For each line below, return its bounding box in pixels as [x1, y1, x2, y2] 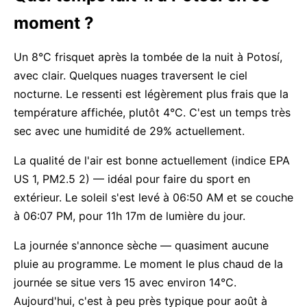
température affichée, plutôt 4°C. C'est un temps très [14, 106, 291, 119]
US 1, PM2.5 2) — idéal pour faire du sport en [14, 172, 250, 186]
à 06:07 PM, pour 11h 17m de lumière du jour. [14, 209, 245, 223]
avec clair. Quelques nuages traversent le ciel [14, 69, 247, 82]
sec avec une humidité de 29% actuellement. [14, 124, 245, 138]
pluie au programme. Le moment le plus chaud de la [14, 257, 283, 271]
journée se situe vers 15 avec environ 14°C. [14, 275, 236, 289]
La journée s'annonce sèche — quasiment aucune [14, 238, 269, 252]
